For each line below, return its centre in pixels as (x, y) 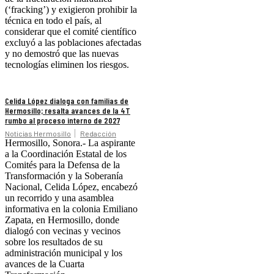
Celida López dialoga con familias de (67, 101)
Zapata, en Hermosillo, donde (62, 220)
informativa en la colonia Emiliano (71, 209)
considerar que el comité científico (71, 32)
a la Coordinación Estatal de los (66, 154)
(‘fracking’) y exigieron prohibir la (71, 10)
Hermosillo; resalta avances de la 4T (68, 111)
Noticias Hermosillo (38, 134)
